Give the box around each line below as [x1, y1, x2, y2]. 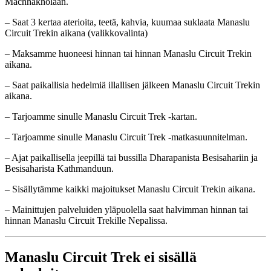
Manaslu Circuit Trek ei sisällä [5, 249, 197, 265]
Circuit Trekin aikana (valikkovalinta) [5, 27, 148, 38]
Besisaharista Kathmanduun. [5, 163, 114, 174]
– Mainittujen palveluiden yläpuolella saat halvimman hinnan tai [5, 204, 248, 215]
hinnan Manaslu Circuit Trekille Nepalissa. [5, 215, 168, 226]
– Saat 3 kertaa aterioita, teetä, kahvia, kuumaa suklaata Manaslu [5, 16, 250, 27]
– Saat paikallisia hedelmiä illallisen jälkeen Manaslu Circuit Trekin [5, 79, 260, 90]
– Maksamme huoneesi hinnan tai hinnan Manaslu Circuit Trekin [5, 48, 252, 59]
